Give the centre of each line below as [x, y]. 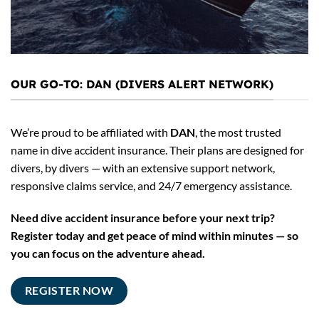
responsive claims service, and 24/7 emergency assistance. [151, 185]
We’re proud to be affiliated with [90, 132]
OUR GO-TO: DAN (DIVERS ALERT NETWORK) [142, 84]
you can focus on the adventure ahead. [108, 253]
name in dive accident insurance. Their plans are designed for [157, 150]
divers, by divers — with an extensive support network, [143, 167]
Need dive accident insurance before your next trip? [143, 218]
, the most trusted [238, 132]
